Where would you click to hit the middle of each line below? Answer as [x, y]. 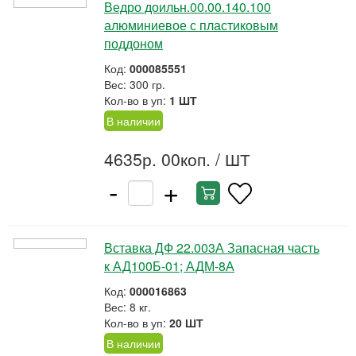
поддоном [133, 43]
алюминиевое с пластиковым [191, 25]
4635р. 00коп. [157, 159]
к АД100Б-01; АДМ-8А [169, 266]
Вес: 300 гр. [135, 84]
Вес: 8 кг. [128, 307]
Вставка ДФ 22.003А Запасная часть [212, 248]
